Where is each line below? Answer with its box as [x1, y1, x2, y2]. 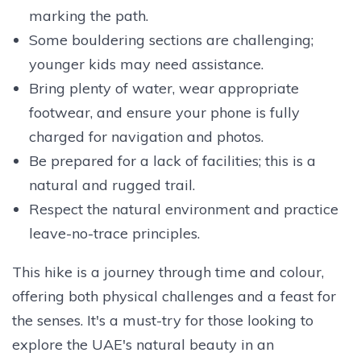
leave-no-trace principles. [28, 223, 200, 243]
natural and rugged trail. [28, 175, 195, 194]
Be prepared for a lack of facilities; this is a [28, 151, 316, 170]
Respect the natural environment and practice [28, 199, 338, 218]
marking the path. [28, 6, 148, 25]
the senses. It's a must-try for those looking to [12, 310, 313, 330]
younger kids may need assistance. [28, 54, 263, 73]
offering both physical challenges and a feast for [12, 286, 336, 305]
